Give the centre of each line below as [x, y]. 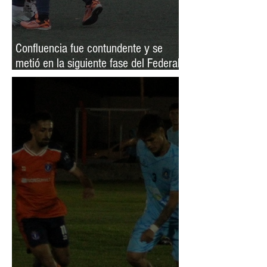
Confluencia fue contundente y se [89, 48]
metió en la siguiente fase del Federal [98, 63]
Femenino [37, 78]
